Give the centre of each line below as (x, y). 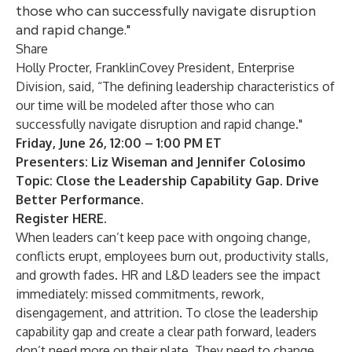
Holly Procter (52, 68)
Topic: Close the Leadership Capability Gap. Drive (167, 181)
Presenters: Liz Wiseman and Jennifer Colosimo (161, 162)
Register (44, 218)
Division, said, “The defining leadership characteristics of (175, 86)
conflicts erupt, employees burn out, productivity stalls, (172, 256)
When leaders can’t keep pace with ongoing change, (163, 237)
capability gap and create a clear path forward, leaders (166, 332)
